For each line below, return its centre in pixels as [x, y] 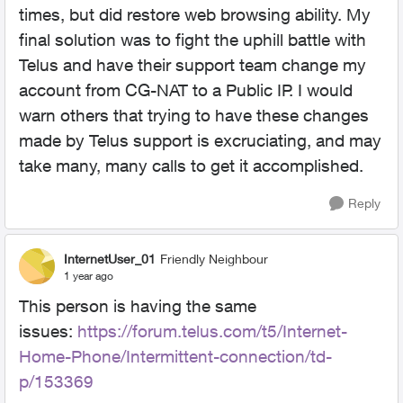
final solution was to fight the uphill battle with [193, 40]
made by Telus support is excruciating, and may [200, 140]
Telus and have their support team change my [193, 65]
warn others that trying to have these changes [194, 115]
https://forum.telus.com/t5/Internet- [212, 331]
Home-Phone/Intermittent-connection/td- [175, 356]
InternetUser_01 [110, 258]
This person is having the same [138, 306]
